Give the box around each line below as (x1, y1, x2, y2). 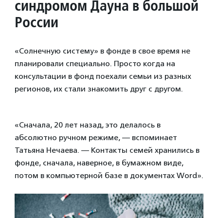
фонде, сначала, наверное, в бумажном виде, (15, 158, 183, 167)
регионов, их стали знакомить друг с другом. (15, 84, 183, 93)
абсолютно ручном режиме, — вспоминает (15, 132, 177, 142)
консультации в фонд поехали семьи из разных (15, 71, 191, 81)
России (15, 12, 58, 31)
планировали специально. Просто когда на (15, 58, 175, 68)
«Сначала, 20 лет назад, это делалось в (15, 120, 161, 129)
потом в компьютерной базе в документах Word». (15, 170, 203, 180)
